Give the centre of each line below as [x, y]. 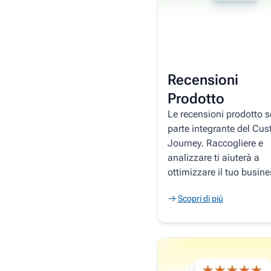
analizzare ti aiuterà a [213, 157]
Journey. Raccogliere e [215, 143]
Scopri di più [200, 198]
